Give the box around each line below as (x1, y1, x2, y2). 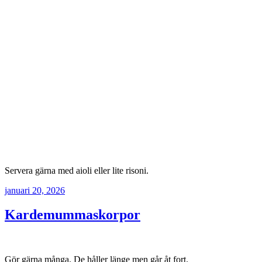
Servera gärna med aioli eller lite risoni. (5, 165, 149, 175)
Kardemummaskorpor (5, 207, 140, 223)
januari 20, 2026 (5, 185, 65, 195)
